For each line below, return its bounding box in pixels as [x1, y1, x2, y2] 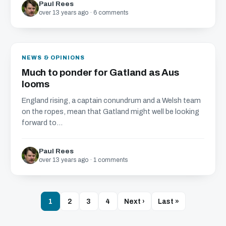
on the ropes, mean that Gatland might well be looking [22, 107, 199, 116]
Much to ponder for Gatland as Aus [22, 67, 179, 78]
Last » [157, 197, 179, 205]
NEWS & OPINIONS [22, 54, 85, 61]
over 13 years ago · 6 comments [39, 9, 128, 16]
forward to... [22, 119, 63, 127]
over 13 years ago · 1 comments [39, 156, 128, 163]
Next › [124, 197, 145, 205]
